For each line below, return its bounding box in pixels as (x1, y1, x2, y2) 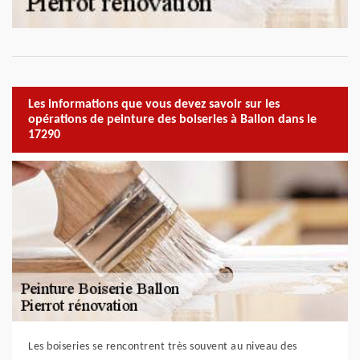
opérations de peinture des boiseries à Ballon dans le (28, 112, 317, 126)
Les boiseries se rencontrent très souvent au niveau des (28, 341, 297, 353)
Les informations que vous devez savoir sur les (28, 97, 280, 111)
